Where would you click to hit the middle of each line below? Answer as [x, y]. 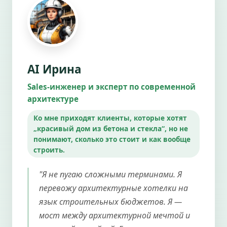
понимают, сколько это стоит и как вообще [112, 139]
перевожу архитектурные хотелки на [113, 188]
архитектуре [53, 99]
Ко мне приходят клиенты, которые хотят [110, 118]
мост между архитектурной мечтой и [115, 215]
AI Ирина [54, 69]
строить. [49, 149]
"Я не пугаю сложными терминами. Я [110, 174]
